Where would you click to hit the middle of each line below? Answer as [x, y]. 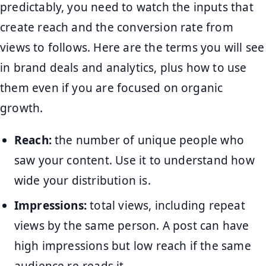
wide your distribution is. [82, 180]
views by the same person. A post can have [132, 226]
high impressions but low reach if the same [132, 246]
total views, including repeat [166, 206]
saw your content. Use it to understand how [134, 160]
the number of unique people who [148, 140]
